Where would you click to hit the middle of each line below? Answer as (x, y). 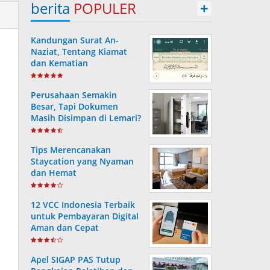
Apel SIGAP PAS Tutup (76, 259)
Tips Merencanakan (71, 150)
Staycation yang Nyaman (82, 161)
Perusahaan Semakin (74, 95)
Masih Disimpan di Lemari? (86, 118)
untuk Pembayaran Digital (85, 216)
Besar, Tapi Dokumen (74, 106)
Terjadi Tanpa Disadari (77, 141)
